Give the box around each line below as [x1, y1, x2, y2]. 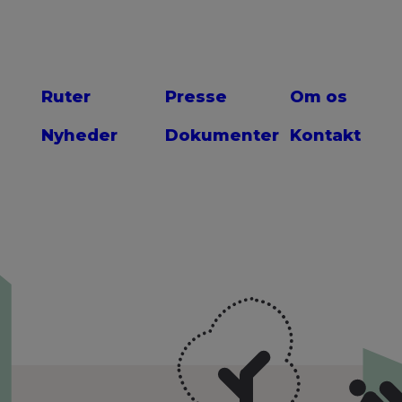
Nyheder [40, 126, 118, 146]
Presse [165, 87, 228, 108]
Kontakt [290, 126, 362, 146]
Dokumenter [165, 126, 280, 146]
